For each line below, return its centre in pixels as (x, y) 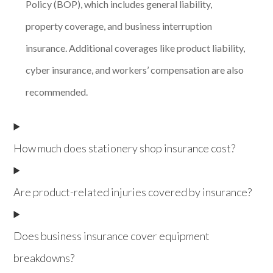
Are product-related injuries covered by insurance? (133, 192)
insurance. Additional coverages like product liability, (136, 48)
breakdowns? (44, 257)
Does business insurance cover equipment (112, 236)
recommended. (57, 91)
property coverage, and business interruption (119, 26)
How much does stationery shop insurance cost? (125, 148)
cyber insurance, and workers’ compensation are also (135, 69)
